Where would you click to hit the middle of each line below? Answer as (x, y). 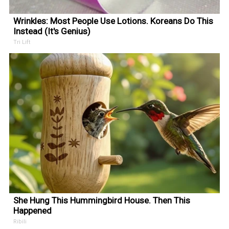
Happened (33, 211)
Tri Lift (22, 42)
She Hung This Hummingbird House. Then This (102, 200)
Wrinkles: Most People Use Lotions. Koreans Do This (113, 21)
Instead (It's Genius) (52, 31)
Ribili (20, 222)
